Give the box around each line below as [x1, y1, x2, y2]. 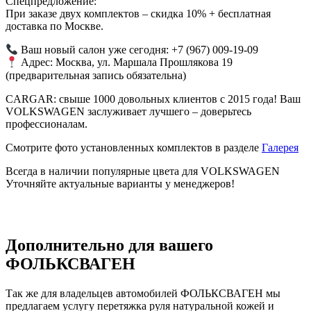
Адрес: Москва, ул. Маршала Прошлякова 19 [18, 56, 233, 69]
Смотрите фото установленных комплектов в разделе [6, 141, 262, 153]
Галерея [262, 141, 299, 153]
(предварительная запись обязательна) [6, 69, 186, 81]
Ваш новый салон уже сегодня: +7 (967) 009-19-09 [18, 44, 259, 56]
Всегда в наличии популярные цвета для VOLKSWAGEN [6, 165, 280, 177]
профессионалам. [6, 117, 87, 130]
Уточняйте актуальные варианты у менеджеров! [6, 177, 235, 190]
